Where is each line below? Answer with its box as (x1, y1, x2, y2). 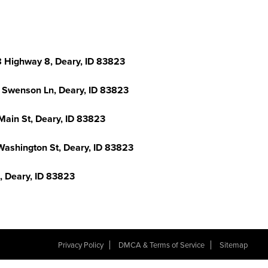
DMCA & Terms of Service (118, 240, 205, 250)
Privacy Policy (58, 240, 104, 250)
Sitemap (220, 240, 248, 250)
